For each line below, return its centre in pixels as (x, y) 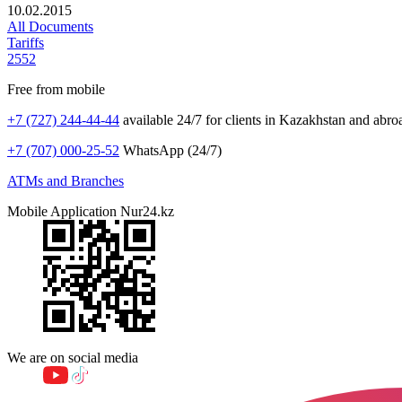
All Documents (50, 26)
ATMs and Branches (66, 180)
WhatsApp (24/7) (170, 150)
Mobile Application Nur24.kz (91, 211)
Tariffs (26, 42)
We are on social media (73, 357)
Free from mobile (56, 89)
